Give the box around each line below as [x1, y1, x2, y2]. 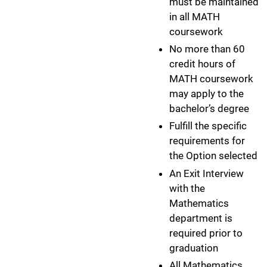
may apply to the [169, 88, 244, 100]
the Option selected [169, 150, 257, 162]
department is [169, 212, 232, 224]
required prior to [169, 226, 243, 239]
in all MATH [169, 10, 220, 23]
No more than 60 [169, 43, 245, 55]
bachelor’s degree [169, 103, 249, 114]
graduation [169, 241, 218, 254]
